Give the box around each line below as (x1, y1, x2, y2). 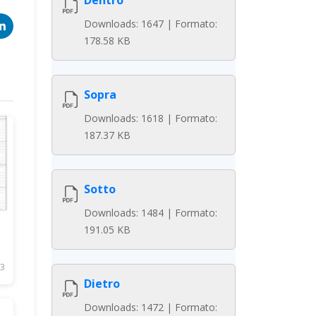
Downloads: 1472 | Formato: (84, 300, 217, 314)
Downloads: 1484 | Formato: (84, 206, 217, 219)
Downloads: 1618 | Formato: (84, 111, 217, 125)
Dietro (84, 276, 120, 291)
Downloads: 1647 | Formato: (84, 17, 217, 30)
